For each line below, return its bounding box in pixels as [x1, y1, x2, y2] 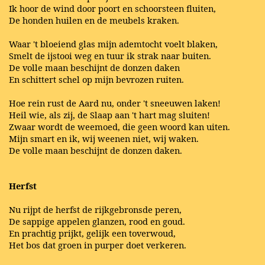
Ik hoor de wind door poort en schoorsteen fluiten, [9, 2, 216, 14]
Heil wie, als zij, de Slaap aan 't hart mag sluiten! [9, 108, 210, 121]
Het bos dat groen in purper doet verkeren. [9, 238, 186, 251]
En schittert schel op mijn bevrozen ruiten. [9, 73, 184, 85]
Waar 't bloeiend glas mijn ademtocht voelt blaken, [9, 37, 218, 50]
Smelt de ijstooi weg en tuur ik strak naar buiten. [9, 49, 211, 62]
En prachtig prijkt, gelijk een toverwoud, [9, 227, 176, 239]
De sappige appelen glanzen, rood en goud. [9, 215, 185, 227]
